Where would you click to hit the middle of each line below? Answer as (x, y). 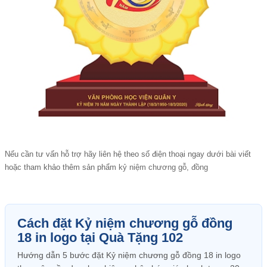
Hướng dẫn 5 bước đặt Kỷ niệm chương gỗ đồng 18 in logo (129, 255)
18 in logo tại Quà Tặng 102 (100, 237)
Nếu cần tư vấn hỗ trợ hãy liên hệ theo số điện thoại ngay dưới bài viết (128, 154)
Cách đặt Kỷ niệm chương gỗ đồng (125, 223)
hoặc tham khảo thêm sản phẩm (62, 167)
